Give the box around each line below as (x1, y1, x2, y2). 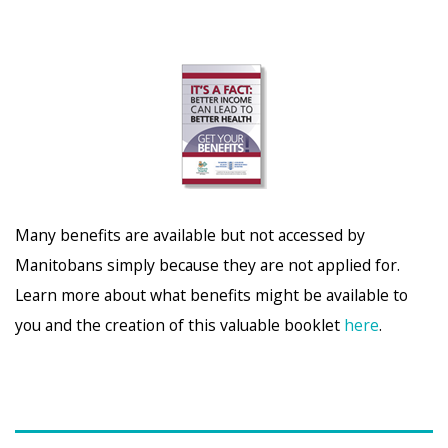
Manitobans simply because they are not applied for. (15, 253, 400, 276)
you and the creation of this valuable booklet (15, 313, 344, 336)
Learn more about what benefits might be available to (15, 283, 408, 306)
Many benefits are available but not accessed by (15, 223, 365, 246)
